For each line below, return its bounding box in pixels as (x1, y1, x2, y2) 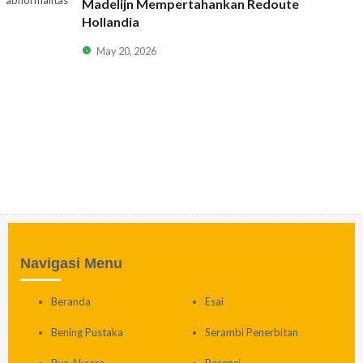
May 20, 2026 (96, 44, 156, 58)
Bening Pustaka (51, 326, 124, 340)
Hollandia (81, 13, 139, 29)
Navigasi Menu (20, 255, 122, 272)
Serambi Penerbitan (205, 326, 299, 340)
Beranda (51, 295, 92, 309)
